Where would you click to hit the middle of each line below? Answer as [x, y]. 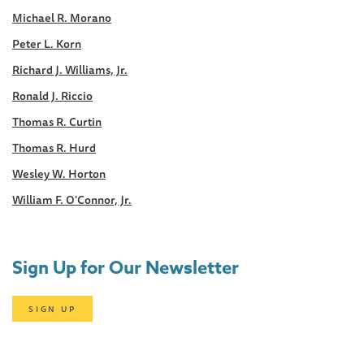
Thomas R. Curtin [57, 122]
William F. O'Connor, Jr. [72, 200]
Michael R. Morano [62, 18]
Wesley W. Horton [59, 174]
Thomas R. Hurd [54, 148]
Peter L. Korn [47, 44]
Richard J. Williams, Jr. [70, 70]
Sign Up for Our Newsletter [126, 269]
